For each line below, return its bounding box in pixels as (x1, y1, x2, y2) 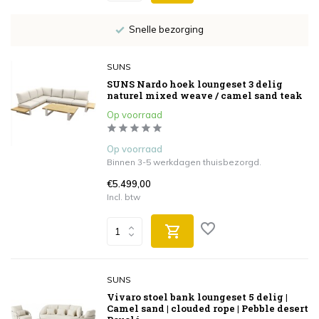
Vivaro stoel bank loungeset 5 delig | (107, 291, 288, 303)
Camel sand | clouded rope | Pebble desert (107, 302, 308, 315)
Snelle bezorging (126, 23, 204, 36)
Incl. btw (107, 192, 140, 202)
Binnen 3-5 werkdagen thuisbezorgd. (107, 157, 261, 167)
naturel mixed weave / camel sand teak (107, 89, 303, 102)
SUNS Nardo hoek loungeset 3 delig (107, 78, 283, 90)
